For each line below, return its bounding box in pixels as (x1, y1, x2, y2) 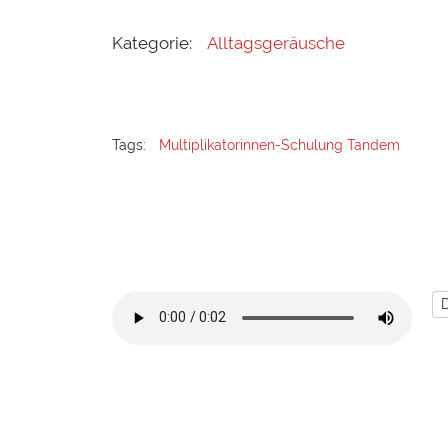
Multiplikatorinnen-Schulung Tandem (159, 136, 401, 153)
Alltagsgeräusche (207, 33, 346, 54)
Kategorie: (112, 33, 192, 54)
